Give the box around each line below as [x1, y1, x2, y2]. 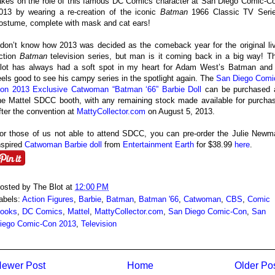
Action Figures [22, 194, 74, 204]
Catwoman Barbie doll [25, 140, 102, 149]
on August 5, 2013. [145, 107, 215, 116]
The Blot [33, 182, 63, 192]
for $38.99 [194, 140, 234, 149]
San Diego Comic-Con [168, 206, 247, 216]
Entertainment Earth [123, 140, 194, 149]
